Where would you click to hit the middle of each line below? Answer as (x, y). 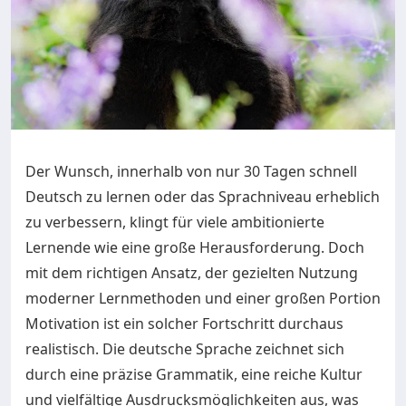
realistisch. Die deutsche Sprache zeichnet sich (185, 349)
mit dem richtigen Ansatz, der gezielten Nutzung (192, 273)
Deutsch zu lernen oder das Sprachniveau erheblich (203, 197)
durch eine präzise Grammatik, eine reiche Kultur (194, 374)
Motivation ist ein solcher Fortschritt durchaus (184, 324)
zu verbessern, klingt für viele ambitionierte (175, 222)
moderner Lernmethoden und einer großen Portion (203, 298)
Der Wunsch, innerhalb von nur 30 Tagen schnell (191, 171)
